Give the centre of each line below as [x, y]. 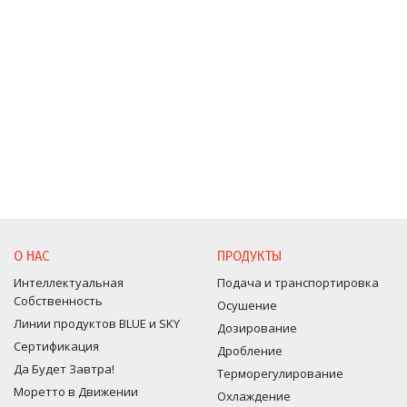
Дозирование [257, 328]
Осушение [247, 305]
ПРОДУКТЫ [249, 256]
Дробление [250, 351]
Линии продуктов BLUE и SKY [97, 323]
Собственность [58, 301]
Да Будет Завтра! [64, 369]
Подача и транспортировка [298, 283]
